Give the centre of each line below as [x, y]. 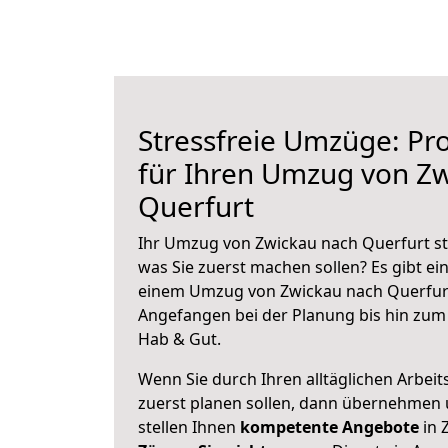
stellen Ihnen [189, 427]
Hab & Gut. [179, 339]
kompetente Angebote [329, 427]
